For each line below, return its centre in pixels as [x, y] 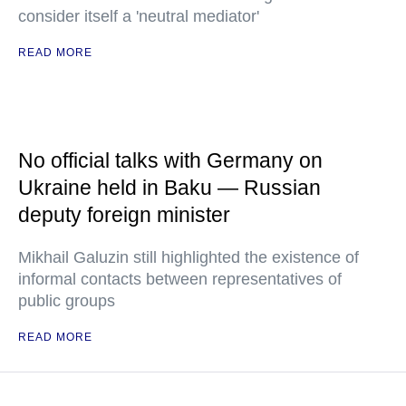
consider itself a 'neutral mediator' [139, 16]
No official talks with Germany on [170, 160]
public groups [67, 301]
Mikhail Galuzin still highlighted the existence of [188, 257]
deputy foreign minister [124, 215]
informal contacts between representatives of [180, 279]
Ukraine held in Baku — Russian [169, 188]
